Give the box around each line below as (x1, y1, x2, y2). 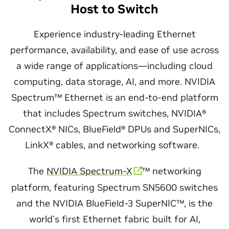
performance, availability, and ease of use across (10, 44, 219, 56)
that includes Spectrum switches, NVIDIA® (23, 107, 206, 119)
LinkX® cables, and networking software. (25, 139, 204, 151)
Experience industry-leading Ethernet (33, 28, 196, 40)
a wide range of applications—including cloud (16, 60, 213, 72)
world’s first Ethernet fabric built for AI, (29, 213, 200, 225)
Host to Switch (71, 1, 158, 17)
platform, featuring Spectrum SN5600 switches (11, 181, 218, 193)
